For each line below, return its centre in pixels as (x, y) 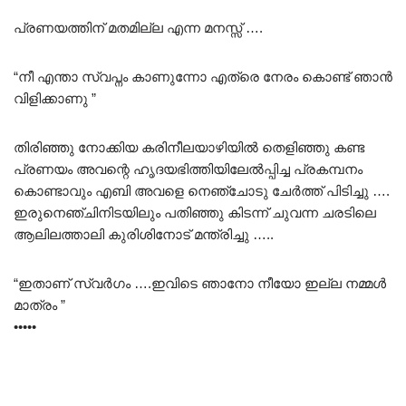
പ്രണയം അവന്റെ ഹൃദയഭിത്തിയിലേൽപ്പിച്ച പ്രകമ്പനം (188, 169)
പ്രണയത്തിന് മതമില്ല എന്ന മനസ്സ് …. (138, 27)
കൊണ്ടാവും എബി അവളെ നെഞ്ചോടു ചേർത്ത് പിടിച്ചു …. (202, 190)
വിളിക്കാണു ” (55, 98)
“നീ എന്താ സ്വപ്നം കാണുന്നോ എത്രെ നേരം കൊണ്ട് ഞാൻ (203, 76)
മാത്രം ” (39, 304)
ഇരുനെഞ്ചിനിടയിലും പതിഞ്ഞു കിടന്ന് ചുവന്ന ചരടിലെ (195, 212)
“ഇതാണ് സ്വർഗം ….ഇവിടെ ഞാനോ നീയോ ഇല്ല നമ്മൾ (200, 283)
